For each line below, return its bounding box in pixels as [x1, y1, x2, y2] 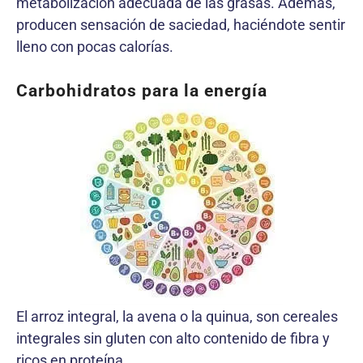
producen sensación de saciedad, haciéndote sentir [16, 15, 345, 33]
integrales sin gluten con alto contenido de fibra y [16, 329, 330, 347]
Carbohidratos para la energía [16, 80, 267, 100]
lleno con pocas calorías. [16, 37, 173, 55]
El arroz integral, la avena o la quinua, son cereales [16, 307, 338, 325]
